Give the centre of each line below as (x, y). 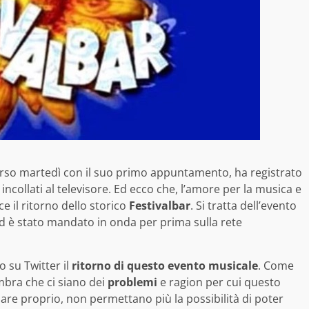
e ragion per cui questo (219, 282)
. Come (276, 266)
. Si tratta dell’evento (243, 206)
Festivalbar (160, 206)
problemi (132, 282)
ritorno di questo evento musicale (165, 266)
